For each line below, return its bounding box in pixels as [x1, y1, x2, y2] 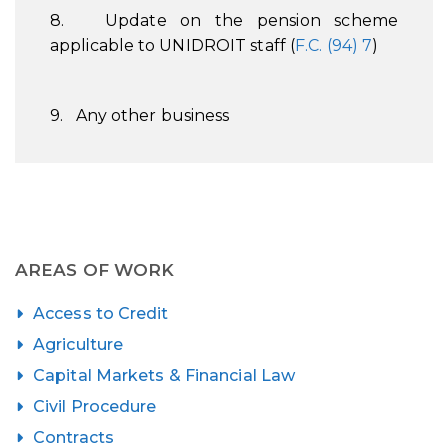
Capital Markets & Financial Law [33, 366, 296, 385]
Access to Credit [33, 304, 169, 323]
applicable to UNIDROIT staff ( [50, 36, 296, 55]
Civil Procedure [33, 397, 157, 416]
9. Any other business [50, 106, 230, 125]
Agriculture [33, 335, 124, 354]
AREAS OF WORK [15, 260, 175, 280]
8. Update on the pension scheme [50, 11, 398, 30]
